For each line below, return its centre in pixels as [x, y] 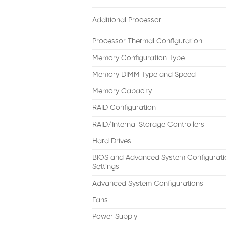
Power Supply [115, 217]
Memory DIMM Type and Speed [144, 75]
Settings [106, 167]
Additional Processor [127, 20]
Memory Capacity [122, 92]
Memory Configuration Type [138, 58]
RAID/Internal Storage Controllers [148, 125]
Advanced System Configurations [148, 184]
